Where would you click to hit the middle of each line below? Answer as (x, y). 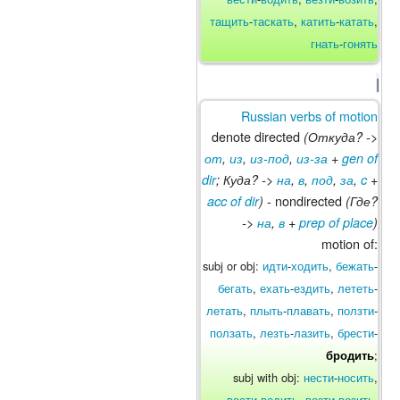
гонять (360, 43)
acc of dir (233, 200)
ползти (356, 310)
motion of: (350, 243)
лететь (356, 287)
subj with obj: (268, 377)
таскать (273, 21)
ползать (231, 332)
